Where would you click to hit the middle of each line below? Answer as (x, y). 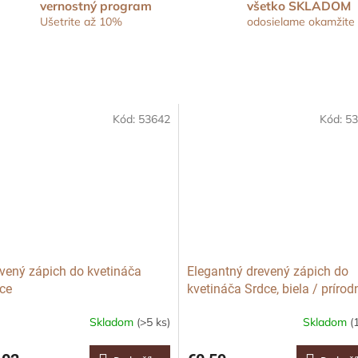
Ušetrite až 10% (82, 22)
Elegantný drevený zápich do (268, 272)
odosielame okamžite (301, 22)
